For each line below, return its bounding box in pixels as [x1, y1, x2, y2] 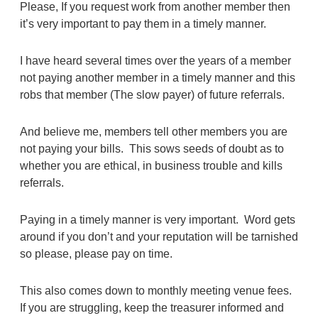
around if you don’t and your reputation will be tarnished [19, 230, 298, 243]
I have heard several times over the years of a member [19, 54, 291, 67]
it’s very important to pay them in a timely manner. [19, 17, 269, 30]
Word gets [243, 213, 295, 226]
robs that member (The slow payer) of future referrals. [19, 88, 287, 101]
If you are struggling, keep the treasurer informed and [19, 301, 284, 314]
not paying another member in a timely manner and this [19, 71, 295, 84]
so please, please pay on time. [19, 247, 172, 260]
